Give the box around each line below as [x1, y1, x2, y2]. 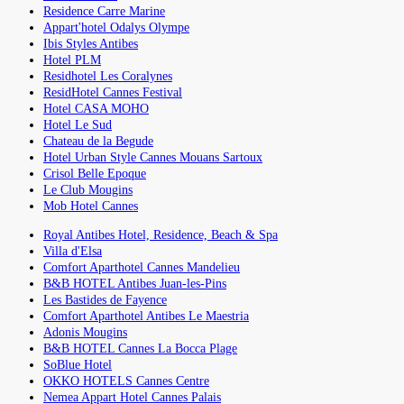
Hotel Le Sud [43, 117, 112, 132]
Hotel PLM [43, 52, 101, 67]
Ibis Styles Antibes [43, 36, 138, 50]
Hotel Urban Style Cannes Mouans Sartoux [43, 150, 262, 164]
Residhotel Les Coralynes [43, 69, 172, 83]
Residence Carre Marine [43, 4, 165, 18]
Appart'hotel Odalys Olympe [43, 20, 189, 34]
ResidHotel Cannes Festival [43, 85, 182, 99]
